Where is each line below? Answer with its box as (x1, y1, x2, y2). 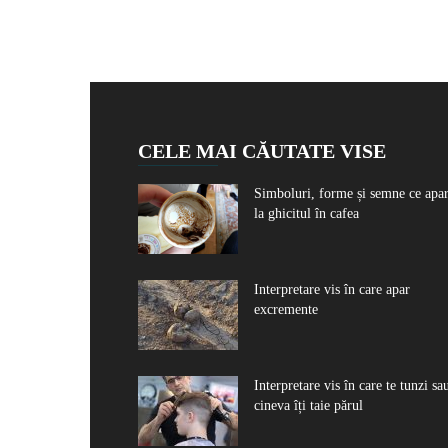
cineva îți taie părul (254, 397, 363, 413)
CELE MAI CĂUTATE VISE (138, 139, 386, 162)
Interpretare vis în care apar (254, 281, 410, 297)
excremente (254, 301, 318, 317)
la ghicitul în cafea (254, 205, 359, 221)
